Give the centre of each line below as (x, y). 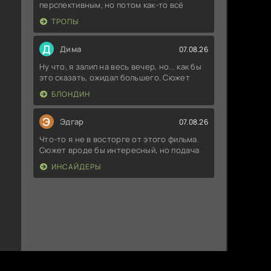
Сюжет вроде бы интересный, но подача (119, 150)
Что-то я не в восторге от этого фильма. (119, 139)
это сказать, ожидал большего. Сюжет (115, 78)
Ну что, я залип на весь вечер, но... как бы (121, 67)
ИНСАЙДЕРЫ (76, 167)
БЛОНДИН (71, 94)
